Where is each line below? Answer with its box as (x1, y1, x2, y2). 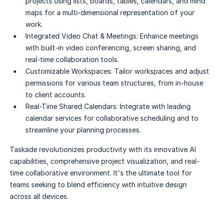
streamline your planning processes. (25, 126, 141, 134)
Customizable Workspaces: (25, 67, 112, 76)
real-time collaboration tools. (25, 55, 119, 64)
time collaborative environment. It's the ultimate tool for (10, 169, 192, 177)
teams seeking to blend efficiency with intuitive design (10, 180, 187, 189)
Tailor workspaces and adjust (114, 67, 209, 76)
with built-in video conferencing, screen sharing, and (25, 44, 196, 52)
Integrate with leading (120, 102, 191, 111)
